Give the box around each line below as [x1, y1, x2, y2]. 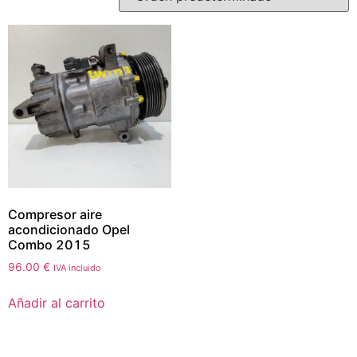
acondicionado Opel [8, 221, 130, 237]
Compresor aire [8, 206, 102, 222]
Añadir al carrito [8, 294, 105, 311]
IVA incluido [53, 261, 101, 273]
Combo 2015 [8, 236, 91, 253]
